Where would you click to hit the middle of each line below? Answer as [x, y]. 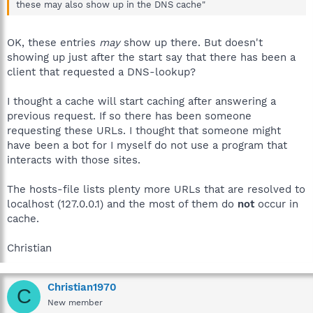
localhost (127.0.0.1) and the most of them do [122, 204]
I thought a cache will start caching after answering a [141, 101]
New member [75, 302]
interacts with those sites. [74, 160]
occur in [276, 204]
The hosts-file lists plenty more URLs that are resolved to [156, 189]
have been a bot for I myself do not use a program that [147, 145]
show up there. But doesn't [191, 42]
